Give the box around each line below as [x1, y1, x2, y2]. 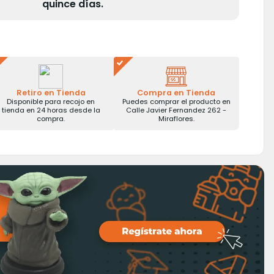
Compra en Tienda [137, 87, 216, 98]
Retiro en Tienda [16, 87, 86, 98]
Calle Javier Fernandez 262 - [126, 105, 227, 115]
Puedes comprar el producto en [122, 97, 231, 106]
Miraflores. [158, 114, 194, 124]
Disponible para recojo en [7, 97, 95, 106]
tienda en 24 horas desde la [1, 105, 100, 115]
